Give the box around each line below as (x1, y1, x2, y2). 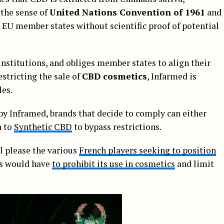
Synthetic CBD (14, 120, 72, 132)
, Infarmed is (147, 70, 196, 82)
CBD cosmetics (82, 70, 147, 82)
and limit (175, 157, 214, 169)
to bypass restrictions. (72, 120, 161, 132)
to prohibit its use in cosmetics (52, 157, 175, 169)
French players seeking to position (79, 144, 216, 156)
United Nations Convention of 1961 (49, 6, 205, 18)
